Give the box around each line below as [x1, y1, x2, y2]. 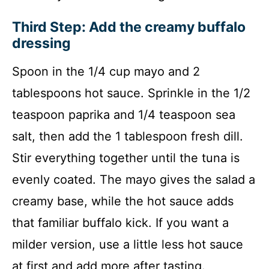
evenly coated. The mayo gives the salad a [12, 172, 255, 187]
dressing [12, 34, 71, 52]
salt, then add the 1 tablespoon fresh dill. [12, 128, 243, 144]
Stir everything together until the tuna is [12, 150, 240, 165]
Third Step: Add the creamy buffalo [12, 18, 246, 35]
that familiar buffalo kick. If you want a [12, 215, 229, 230]
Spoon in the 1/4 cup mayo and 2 [12, 64, 200, 79]
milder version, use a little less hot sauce [12, 237, 243, 252]
